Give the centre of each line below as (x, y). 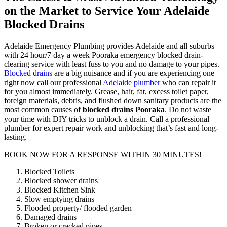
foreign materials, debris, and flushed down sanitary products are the (113, 100)
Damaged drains (50, 217)
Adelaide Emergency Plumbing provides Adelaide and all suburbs (109, 46)
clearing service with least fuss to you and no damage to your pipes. (112, 64)
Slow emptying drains (59, 199)
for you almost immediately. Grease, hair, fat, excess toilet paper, (106, 91)
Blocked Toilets (49, 171)
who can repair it (188, 82)
